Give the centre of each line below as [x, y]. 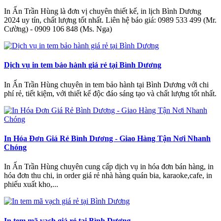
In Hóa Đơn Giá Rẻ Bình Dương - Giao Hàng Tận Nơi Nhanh [107, 139]
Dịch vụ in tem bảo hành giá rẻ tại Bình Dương [83, 65]
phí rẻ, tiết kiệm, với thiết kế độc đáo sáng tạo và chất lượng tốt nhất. [110, 93]
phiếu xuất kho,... [31, 184]
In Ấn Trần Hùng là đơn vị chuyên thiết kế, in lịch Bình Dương [103, 11]
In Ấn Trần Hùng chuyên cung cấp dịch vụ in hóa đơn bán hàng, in [109, 167]
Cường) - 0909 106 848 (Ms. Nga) [58, 29]
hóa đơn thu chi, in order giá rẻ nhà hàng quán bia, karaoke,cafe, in [108, 176]
